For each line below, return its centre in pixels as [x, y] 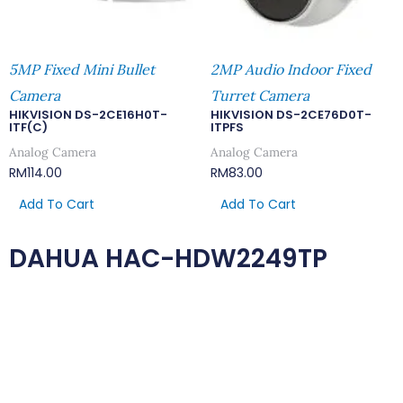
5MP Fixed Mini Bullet [82, 70]
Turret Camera [260, 96]
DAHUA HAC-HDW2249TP [168, 258]
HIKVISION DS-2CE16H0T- [88, 115]
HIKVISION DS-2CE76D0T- [291, 115]
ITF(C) [28, 128]
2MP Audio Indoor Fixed [291, 70]
